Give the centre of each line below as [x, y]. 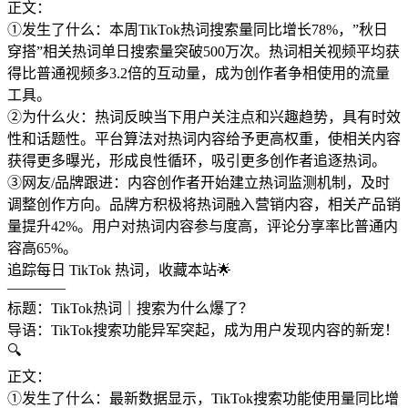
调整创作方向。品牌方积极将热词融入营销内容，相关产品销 [204, 205]
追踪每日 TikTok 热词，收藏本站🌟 [119, 270]
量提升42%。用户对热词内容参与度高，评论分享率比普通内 [203, 227]
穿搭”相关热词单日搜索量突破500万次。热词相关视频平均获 [204, 52]
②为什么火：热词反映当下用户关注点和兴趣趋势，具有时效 [204, 117]
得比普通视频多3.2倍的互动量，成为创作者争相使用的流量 [199, 74]
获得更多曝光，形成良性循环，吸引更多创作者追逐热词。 [197, 161]
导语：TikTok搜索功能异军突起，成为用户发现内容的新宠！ [203, 331]
